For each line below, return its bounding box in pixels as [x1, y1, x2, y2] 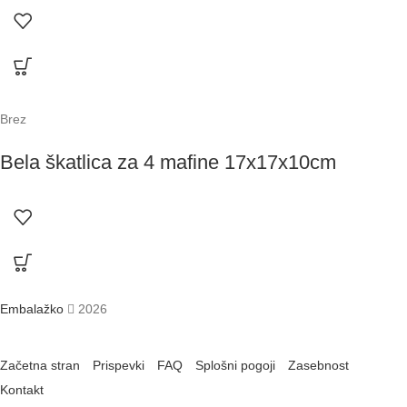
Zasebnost [288, 357, 349, 372]
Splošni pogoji [195, 357, 275, 372]
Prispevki [93, 357, 144, 372]
